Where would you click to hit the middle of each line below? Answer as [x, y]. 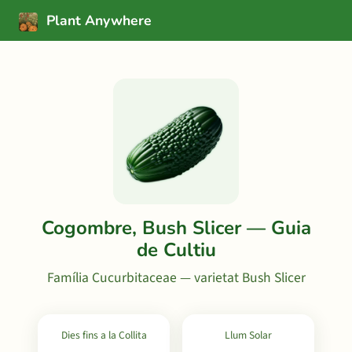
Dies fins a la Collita [104, 335]
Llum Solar [248, 335]
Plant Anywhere [97, 20]
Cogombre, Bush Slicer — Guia [176, 228]
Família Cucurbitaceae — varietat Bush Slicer [176, 278]
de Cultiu [176, 250]
